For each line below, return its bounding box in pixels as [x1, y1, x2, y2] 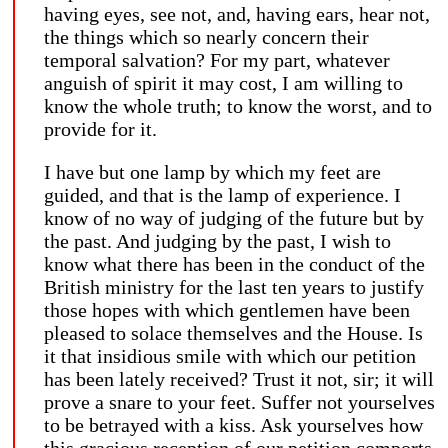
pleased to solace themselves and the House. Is [44, 321, 423, 344]
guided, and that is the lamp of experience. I [44, 183, 401, 206]
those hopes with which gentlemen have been [44, 298, 410, 321]
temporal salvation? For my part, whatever [44, 48, 390, 71]
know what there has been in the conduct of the [44, 252, 425, 275]
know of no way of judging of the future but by [44, 206, 424, 229]
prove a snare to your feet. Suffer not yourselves [44, 390, 435, 413]
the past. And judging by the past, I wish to [44, 229, 391, 252]
